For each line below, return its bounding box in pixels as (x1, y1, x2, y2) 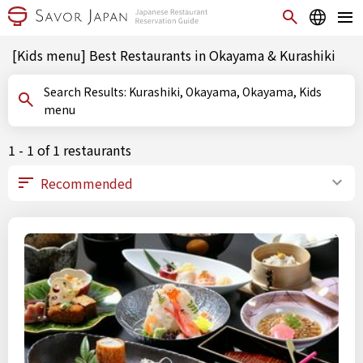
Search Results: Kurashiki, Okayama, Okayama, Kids (44, 83, 129, 100)
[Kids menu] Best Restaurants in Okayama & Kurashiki (12, 45, 335, 65)
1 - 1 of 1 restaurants (8, 140, 131, 160)
